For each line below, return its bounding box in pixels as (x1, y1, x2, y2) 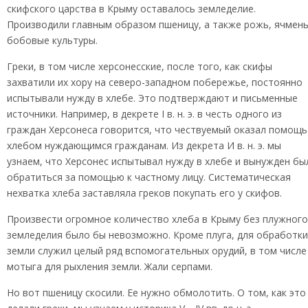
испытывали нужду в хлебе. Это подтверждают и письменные (7, 91, 298, 104)
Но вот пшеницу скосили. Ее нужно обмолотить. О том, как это (7, 286, 306, 299)
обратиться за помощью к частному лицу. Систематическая (7, 170, 291, 184)
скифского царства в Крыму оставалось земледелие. (7, 2, 256, 15)
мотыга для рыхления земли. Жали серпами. (7, 260, 212, 273)
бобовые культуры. (7, 34, 98, 47)
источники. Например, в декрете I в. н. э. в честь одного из (7, 107, 282, 120)
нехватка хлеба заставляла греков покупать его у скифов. (7, 186, 282, 199)
